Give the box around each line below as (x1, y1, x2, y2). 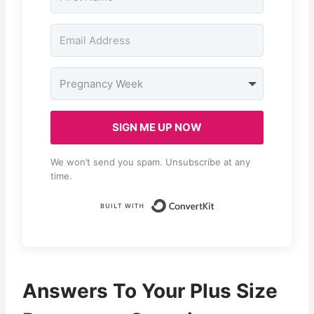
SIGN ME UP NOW (112, 120, 202, 134)
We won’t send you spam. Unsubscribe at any (50, 156, 250, 168)
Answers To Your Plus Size (22, 278, 278, 303)
